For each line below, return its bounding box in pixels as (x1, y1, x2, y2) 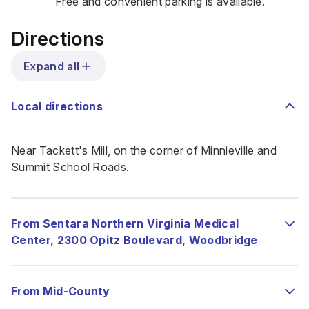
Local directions (11, 99, 103, 113)
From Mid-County (11, 284, 110, 298)
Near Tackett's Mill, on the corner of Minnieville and (11, 143, 277, 157)
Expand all (23, 59, 80, 73)
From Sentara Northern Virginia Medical (11, 217, 239, 230)
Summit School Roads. (11, 160, 130, 174)
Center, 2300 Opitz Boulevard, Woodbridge (11, 233, 258, 247)
